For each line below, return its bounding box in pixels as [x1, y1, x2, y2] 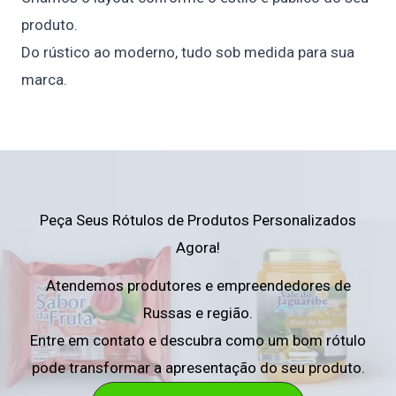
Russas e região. [143, 304, 253, 322]
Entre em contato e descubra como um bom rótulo [30, 331, 366, 349]
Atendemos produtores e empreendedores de [45, 277, 351, 294]
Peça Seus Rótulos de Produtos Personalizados [40, 211, 356, 229]
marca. [21, 71, 67, 88]
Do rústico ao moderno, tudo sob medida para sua [21, 43, 354, 61]
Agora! [176, 239, 220, 256]
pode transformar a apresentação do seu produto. [31, 359, 365, 377]
